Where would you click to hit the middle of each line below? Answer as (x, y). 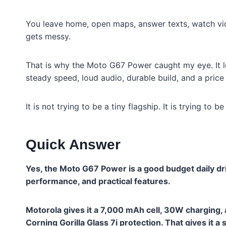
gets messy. (48, 37)
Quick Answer (73, 145)
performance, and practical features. (98, 181)
